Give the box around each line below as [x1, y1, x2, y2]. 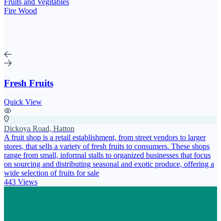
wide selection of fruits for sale [4, 169, 99, 178]
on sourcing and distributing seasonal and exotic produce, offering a [4, 160, 214, 169]
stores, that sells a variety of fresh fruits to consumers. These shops [4, 142, 210, 151]
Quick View [4, 98, 42, 107]
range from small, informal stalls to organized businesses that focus [4, 151, 211, 160]
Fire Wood [4, 6, 37, 15]
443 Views [4, 178, 37, 186]
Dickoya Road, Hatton [4, 124, 74, 133]
